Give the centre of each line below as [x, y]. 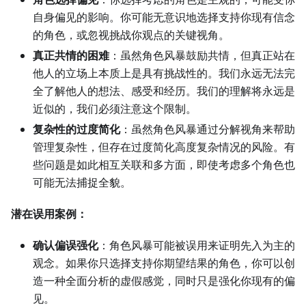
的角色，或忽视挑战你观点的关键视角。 [131, 35]
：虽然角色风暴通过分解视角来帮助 [208, 129]
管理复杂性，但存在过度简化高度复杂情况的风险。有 [164, 147]
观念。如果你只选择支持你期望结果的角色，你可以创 [164, 263]
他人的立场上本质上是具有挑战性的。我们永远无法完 [164, 73]
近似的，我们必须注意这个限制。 [115, 109]
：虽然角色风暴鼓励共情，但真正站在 [202, 56]
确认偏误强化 [66, 246]
